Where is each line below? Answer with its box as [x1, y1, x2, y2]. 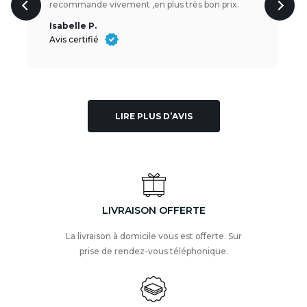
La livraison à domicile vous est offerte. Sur [65, 231, 242, 242]
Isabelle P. [49, 21, 97, 32]
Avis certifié [49, 34, 99, 45]
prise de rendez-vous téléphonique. [79, 246, 228, 257]
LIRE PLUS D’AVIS [114, 111, 193, 122]
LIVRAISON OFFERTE [101, 204, 206, 217]
